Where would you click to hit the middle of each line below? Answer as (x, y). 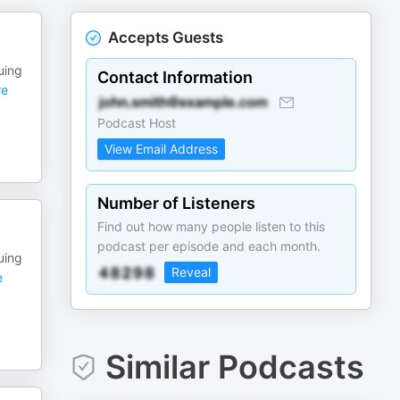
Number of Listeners (177, 203)
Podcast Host (137, 123)
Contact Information (175, 77)
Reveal (192, 272)
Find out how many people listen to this (212, 226)
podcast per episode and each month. (209, 246)
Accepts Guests (166, 37)
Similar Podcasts (234, 367)
